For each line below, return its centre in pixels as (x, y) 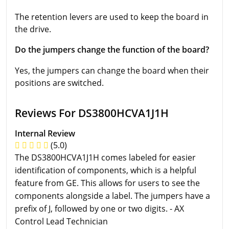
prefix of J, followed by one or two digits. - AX (99, 209)
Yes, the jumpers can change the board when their (112, 71)
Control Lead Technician (61, 221)
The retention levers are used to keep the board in (112, 17)
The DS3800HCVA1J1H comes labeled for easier (105, 157)
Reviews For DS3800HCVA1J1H (92, 113)
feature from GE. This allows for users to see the (107, 183)
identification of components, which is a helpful (106, 170)
